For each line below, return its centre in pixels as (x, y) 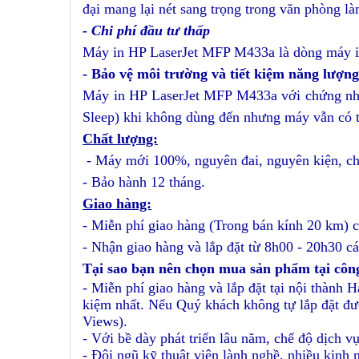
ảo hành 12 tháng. (153, 182)
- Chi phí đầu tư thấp (146, 30)
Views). (105, 321)
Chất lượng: (120, 139)
